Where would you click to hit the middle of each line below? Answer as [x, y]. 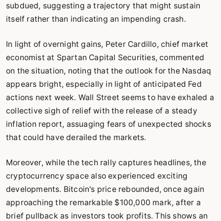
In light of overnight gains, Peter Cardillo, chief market [107, 44]
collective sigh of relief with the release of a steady [102, 111]
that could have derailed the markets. [76, 137]
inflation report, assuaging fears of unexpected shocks [109, 124]
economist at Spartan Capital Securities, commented [105, 57]
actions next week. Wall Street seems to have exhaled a [110, 97]
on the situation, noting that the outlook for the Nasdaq [109, 71]
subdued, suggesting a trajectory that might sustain [103, 6]
